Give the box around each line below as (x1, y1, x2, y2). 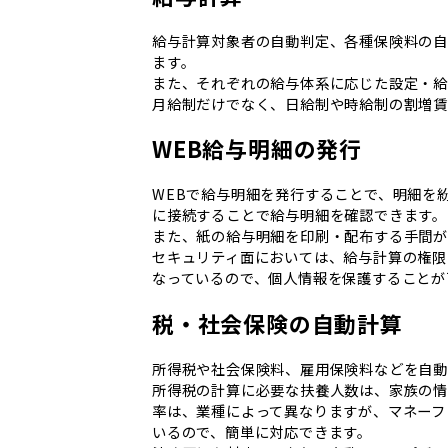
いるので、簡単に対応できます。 (152, 420, 373, 442)
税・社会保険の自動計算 (152, 306, 403, 339)
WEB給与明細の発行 (152, 132, 363, 164)
